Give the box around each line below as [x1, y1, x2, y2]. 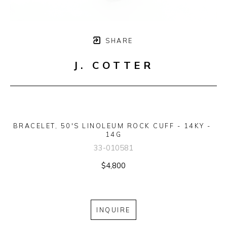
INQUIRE [96, 205, 131, 214]
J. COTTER [73, 59, 154, 72]
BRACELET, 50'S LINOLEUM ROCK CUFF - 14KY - [13, 122, 211, 130]
